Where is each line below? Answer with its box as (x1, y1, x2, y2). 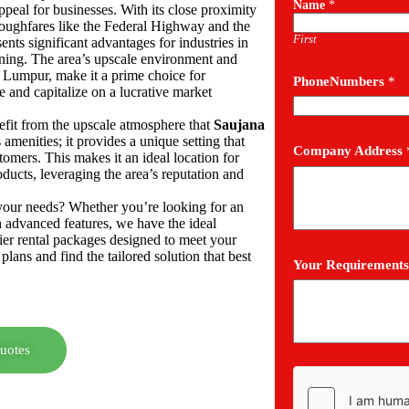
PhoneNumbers (292, 73, 388, 89)
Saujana (214, 117, 266, 132)
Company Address (292, 143, 406, 158)
